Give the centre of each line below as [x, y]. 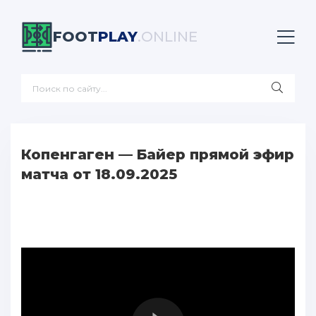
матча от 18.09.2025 [99, 174]
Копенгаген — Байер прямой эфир [158, 154]
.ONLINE [168, 37]
